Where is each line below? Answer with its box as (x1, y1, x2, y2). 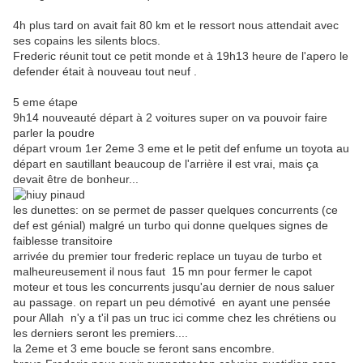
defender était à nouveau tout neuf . (13, 65, 197, 79)
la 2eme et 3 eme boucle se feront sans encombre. (13, 342, 275, 356)
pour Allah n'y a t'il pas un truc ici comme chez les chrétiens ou (13, 311, 336, 325)
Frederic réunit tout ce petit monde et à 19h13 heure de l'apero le (13, 49, 348, 63)
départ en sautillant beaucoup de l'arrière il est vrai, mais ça (13, 157, 318, 171)
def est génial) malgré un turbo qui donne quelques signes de (13, 219, 328, 233)
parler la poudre (13, 126, 95, 140)
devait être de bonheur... (13, 173, 139, 186)
